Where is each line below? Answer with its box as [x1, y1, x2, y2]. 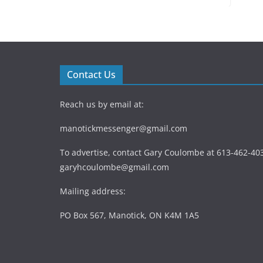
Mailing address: [60, 185, 126, 197]
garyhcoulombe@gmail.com [60, 161, 169, 173]
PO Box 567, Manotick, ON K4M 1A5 [60, 209, 199, 221]
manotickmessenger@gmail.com [60, 122, 187, 134]
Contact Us [67, 68, 116, 81]
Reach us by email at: [60, 98, 144, 110]
